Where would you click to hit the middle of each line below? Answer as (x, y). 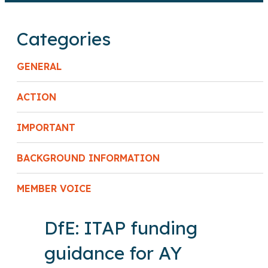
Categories (64, 39)
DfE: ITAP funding (121, 228)
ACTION (36, 97)
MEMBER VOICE (54, 189)
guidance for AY (113, 253)
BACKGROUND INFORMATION (88, 158)
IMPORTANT (46, 128)
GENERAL (39, 67)
